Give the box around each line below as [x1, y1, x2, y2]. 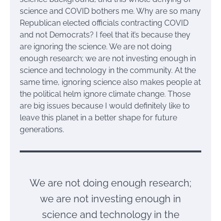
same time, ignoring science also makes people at [20, 77, 201, 87]
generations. [20, 125, 64, 135]
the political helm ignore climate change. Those [20, 89, 190, 99]
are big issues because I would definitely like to [20, 101, 190, 111]
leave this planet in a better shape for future [20, 113, 177, 123]
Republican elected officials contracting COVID [20, 18, 188, 28]
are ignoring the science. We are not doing [20, 42, 172, 52]
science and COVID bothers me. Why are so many [20, 6, 201, 16]
